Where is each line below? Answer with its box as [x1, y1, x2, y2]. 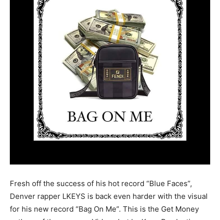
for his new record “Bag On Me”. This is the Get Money [10, 204, 199, 214]
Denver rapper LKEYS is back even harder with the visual [10, 192, 208, 201]
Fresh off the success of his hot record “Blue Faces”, [10, 179, 192, 189]
